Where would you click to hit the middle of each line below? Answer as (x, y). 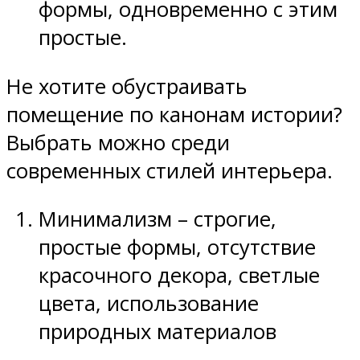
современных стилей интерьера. (170, 170)
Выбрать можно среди (118, 142)
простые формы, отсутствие (177, 247)
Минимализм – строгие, (157, 219)
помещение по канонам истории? (174, 114)
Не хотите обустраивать (127, 86)
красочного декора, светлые (179, 276)
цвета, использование (149, 304)
